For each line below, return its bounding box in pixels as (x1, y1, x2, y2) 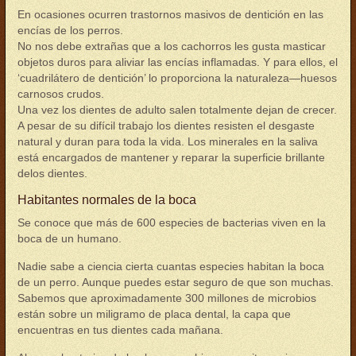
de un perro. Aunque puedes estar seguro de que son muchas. (17, 276, 334, 288)
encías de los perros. (17, 24, 123, 37)
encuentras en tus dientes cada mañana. (17, 323, 223, 336)
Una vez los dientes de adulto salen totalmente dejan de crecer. (17, 103, 337, 116)
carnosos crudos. (17, 87, 104, 100)
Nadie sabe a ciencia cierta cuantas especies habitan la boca (17, 260, 324, 273)
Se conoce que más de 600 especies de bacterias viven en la (17, 216, 326, 229)
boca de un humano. (17, 232, 122, 245)
